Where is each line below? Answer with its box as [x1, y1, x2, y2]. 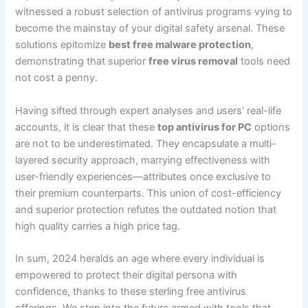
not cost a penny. [15, 71, 98, 85]
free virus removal [148, 55, 239, 68]
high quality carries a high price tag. [15, 219, 181, 232]
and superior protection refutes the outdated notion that [15, 203, 277, 216]
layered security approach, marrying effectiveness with [15, 153, 271, 166]
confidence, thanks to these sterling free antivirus [15, 285, 247, 298]
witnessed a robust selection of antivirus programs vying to [15, 5, 293, 19]
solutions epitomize [15, 38, 109, 52]
